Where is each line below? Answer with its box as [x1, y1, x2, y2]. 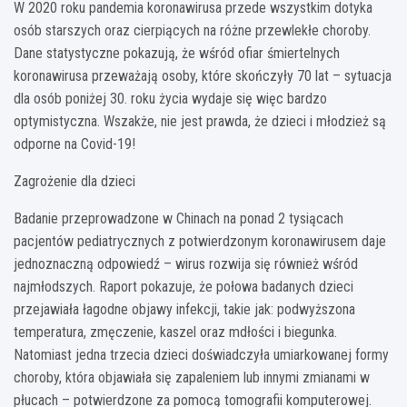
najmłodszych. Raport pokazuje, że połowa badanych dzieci [14, 277, 353, 295]
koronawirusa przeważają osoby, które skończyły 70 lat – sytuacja [14, 66, 392, 84]
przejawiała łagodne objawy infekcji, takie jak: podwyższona [14, 300, 355, 318]
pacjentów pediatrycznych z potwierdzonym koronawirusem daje [14, 232, 386, 250]
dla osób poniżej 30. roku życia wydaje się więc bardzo [14, 89, 327, 107]
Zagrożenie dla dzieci [14, 172, 135, 190]
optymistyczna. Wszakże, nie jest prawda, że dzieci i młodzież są [14, 112, 386, 130]
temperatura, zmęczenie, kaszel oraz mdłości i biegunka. [14, 323, 337, 341]
